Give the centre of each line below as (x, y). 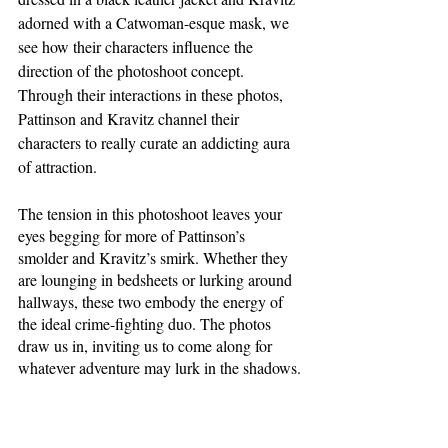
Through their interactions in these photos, (152, 95)
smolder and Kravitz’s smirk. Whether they (155, 258)
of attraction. (59, 167)
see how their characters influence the (137, 47)
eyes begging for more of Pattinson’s (133, 236)
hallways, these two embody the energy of (152, 302)
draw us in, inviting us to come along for (147, 346)
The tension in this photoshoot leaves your (152, 214)
